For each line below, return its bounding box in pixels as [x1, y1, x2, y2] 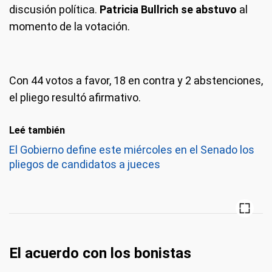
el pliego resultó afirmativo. [9, 91, 141, 104]
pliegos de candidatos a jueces [9, 158, 160, 171]
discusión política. [9, 3, 100, 16]
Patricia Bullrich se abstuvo [100, 3, 237, 16]
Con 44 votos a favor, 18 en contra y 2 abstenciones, [9, 74, 263, 87]
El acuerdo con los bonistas [9, 245, 191, 262]
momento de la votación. [9, 20, 130, 33]
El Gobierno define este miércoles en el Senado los [9, 143, 254, 156]
